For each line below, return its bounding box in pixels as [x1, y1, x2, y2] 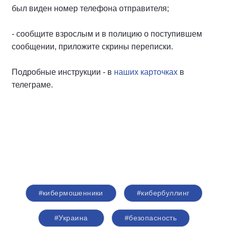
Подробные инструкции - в [12, 67, 114, 76]
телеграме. [12, 80, 53, 89]
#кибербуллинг [136, 188, 190, 197]
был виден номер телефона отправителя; [12, 4, 169, 13]
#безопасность [124, 213, 177, 222]
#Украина [54, 213, 88, 222]
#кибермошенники [38, 188, 103, 197]
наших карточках [114, 67, 178, 76]
